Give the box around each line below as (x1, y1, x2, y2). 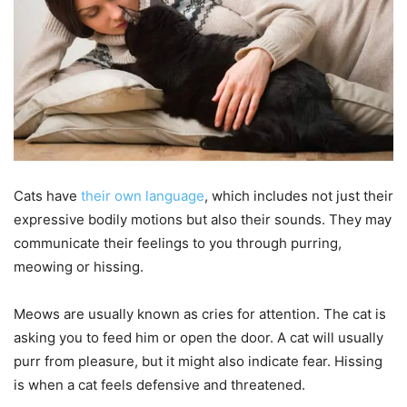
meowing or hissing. (14, 257, 144, 275)
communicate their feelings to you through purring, (14, 233, 342, 252)
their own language (81, 186, 204, 204)
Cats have (14, 186, 81, 204)
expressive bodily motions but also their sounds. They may (14, 210, 392, 228)
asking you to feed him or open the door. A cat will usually (14, 328, 383, 346)
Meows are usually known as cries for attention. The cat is (14, 304, 386, 323)
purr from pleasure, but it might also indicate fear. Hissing (14, 352, 382, 370)
